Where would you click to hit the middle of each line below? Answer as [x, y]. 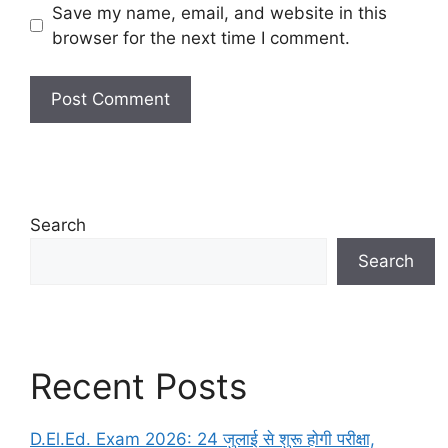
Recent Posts [138, 386]
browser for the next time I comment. [200, 37]
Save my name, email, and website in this [219, 12]
